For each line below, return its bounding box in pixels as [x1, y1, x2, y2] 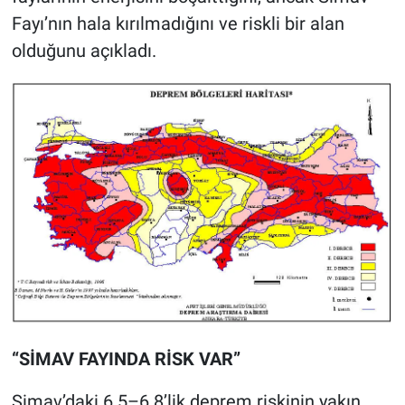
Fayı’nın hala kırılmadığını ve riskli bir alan [11, 13, 344, 35]
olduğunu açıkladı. [11, 40, 156, 62]
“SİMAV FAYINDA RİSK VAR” [11, 347, 240, 370]
